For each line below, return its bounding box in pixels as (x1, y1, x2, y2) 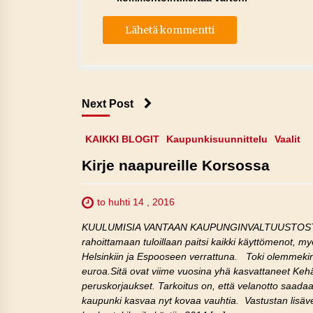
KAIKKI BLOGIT (85, 133, 159, 145)
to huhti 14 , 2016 (97, 196, 175, 208)
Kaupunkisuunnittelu (166, 133, 268, 145)
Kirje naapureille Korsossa (82, 157, 270, 174)
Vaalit (275, 133, 300, 145)
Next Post (82, 97, 133, 110)
